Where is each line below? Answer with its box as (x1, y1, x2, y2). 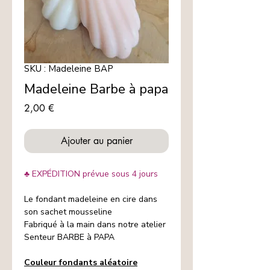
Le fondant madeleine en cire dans (24, 193, 157, 206)
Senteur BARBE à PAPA (24, 231, 115, 243)
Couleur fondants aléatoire (24, 257, 137, 269)
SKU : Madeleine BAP (24, 63, 113, 75)
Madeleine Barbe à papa (24, 80, 168, 99)
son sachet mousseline (24, 206, 112, 218)
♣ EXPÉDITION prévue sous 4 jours (24, 168, 158, 180)
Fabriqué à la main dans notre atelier (24, 219, 168, 231)
